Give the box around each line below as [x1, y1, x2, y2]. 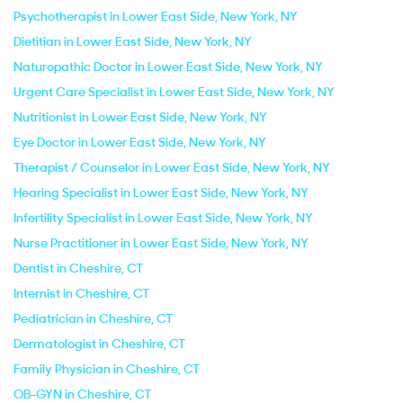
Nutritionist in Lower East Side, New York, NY [13, 109, 267, 125]
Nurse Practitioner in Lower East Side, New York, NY [13, 235, 309, 251]
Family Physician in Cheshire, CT [13, 361, 200, 377]
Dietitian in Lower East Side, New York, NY [13, 33, 252, 49]
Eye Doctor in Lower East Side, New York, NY [13, 134, 266, 150]
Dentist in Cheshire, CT [13, 260, 143, 276]
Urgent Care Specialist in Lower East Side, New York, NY [13, 84, 335, 100]
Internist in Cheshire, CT [13, 285, 149, 301]
